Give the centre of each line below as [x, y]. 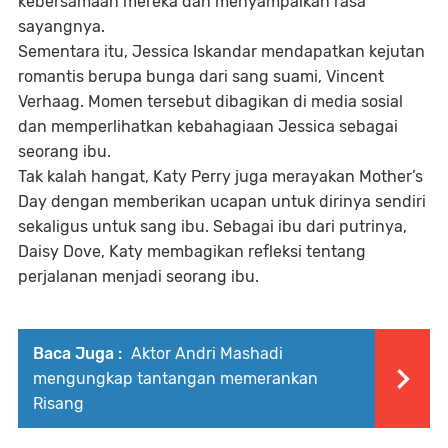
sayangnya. [61, 27]
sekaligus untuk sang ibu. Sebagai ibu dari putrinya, [212, 227]
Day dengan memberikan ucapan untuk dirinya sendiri [222, 202]
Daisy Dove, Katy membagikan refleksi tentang [192, 252]
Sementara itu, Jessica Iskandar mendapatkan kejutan [221, 52]
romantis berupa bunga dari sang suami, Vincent [201, 77]
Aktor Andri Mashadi [205, 354]
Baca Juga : [77, 354]
